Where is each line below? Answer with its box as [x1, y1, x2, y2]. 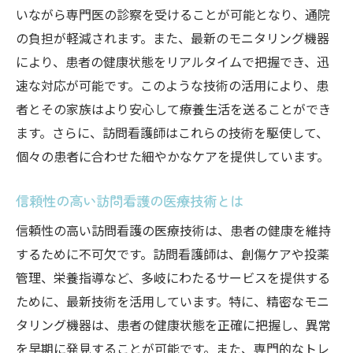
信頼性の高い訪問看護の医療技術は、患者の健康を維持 [16, 221, 331, 240]
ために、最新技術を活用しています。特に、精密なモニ [16, 292, 329, 310]
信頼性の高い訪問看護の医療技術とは [16, 191, 243, 210]
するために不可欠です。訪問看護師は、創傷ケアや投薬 [16, 244, 329, 263]
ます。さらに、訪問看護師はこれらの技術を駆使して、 [16, 123, 329, 142]
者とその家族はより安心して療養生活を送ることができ [16, 99, 331, 118]
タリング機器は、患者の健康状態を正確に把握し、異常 [16, 315, 331, 334]
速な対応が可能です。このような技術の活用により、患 [16, 76, 329, 95]
